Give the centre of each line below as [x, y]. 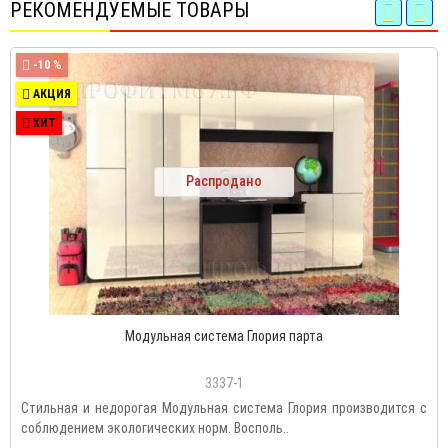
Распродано [224, 181]
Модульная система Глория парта [224, 336]
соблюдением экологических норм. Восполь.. [155, 428]
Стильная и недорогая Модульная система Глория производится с [224, 408]
